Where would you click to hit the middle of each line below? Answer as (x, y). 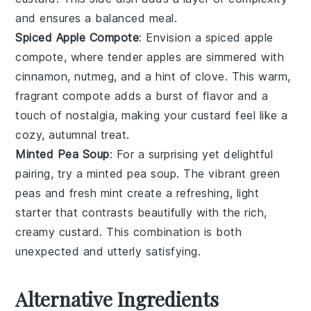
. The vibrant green (228, 173)
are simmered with (233, 57)
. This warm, (258, 76)
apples (164, 57)
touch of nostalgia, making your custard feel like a (152, 115)
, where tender (105, 57)
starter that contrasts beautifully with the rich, (141, 212)
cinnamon (42, 76)
